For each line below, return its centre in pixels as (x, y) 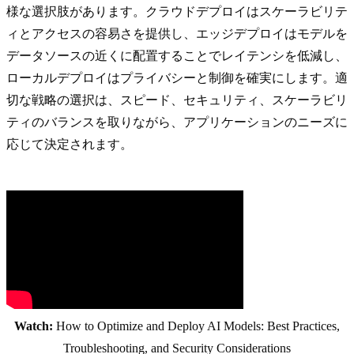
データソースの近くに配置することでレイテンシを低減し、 (177, 56)
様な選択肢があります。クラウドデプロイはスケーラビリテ (177, 12)
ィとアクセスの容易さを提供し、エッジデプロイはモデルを (177, 34)
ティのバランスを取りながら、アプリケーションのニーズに (177, 122)
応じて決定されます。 (70, 145)
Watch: (34, 326)
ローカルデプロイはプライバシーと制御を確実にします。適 (177, 78)
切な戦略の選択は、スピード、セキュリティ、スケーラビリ (177, 100)
